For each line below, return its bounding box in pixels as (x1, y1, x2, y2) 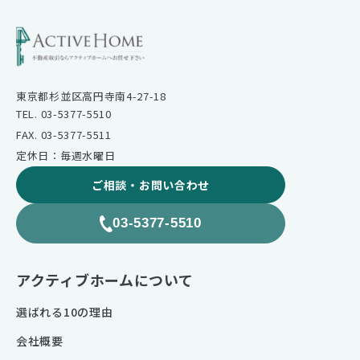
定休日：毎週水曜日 (16, 148, 116, 164)
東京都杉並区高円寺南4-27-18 (16, 88, 166, 104)
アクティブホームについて (16, 269, 194, 291)
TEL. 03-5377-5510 (16, 106, 112, 122)
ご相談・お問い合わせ (92, 177, 210, 194)
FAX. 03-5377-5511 (16, 127, 112, 143)
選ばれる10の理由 (16, 304, 113, 321)
